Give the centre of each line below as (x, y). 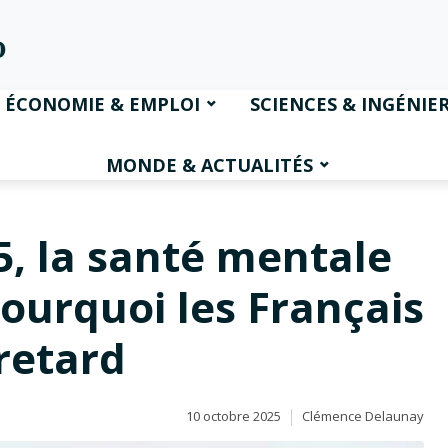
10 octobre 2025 (233, 416)
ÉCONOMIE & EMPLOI (102, 104)
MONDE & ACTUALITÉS (209, 165)
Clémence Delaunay (363, 416)
